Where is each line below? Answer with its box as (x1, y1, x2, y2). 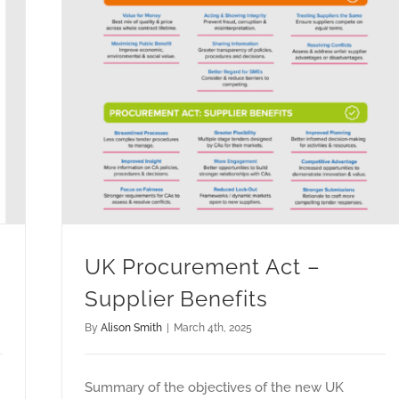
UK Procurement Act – (85, 254, 321, 281)
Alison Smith (101, 322, 162, 335)
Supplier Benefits (85, 286, 268, 313)
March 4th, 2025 (174, 322, 252, 335)
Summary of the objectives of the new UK (85, 379, 344, 396)
